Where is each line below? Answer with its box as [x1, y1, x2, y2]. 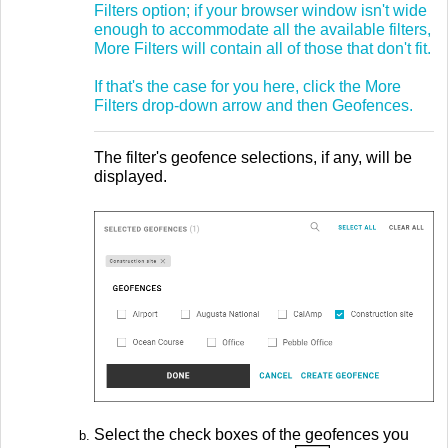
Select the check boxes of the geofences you [94, 426, 409, 444]
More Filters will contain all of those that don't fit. [94, 39, 431, 57]
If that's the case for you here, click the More [94, 77, 401, 95]
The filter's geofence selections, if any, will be [94, 149, 412, 167]
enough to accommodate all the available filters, [94, 20, 431, 38]
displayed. [94, 168, 167, 186]
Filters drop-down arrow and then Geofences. [94, 96, 413, 114]
